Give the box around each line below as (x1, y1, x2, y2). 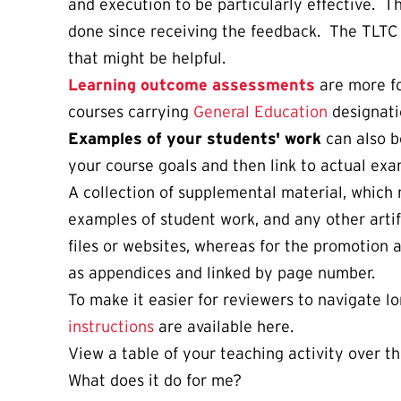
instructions (68, 318, 154, 337)
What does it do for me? (68, 371, 242, 390)
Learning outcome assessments (68, 76, 315, 95)
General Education (193, 103, 328, 122)
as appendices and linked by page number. (68, 264, 375, 283)
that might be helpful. (68, 49, 226, 68)
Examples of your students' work (68, 130, 321, 149)
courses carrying (68, 103, 193, 122)
